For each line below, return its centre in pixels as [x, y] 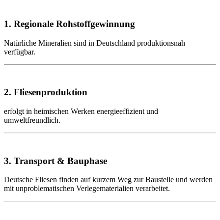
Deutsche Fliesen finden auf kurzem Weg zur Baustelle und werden [108, 180]
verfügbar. [20, 52]
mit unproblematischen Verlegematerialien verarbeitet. [87, 189]
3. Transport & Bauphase [55, 161]
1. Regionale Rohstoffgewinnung [69, 24]
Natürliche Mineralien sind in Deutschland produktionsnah [95, 43]
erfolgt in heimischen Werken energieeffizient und [81, 111]
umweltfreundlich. [32, 120]
